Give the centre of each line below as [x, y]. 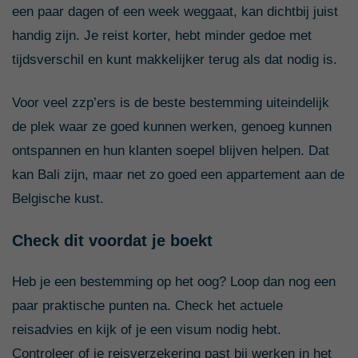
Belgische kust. [58, 198]
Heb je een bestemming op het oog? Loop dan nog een [174, 281]
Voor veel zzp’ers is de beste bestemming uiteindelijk [171, 102]
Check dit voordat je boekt [112, 240]
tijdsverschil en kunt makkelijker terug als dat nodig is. [175, 59]
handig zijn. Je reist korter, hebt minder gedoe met [162, 35]
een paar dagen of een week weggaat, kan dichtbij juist [175, 11]
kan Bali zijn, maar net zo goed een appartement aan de [178, 174]
